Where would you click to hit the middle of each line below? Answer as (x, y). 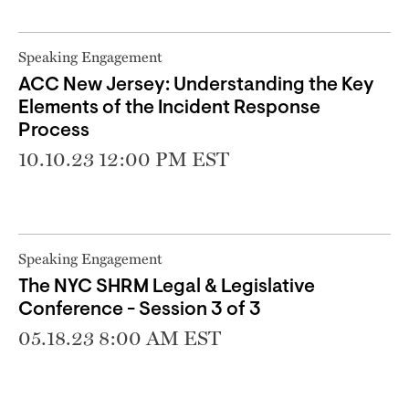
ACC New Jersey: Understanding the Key (196, 85)
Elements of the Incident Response (169, 108)
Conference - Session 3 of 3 (140, 309)
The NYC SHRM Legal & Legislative (167, 287)
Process (54, 131)
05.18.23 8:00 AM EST (120, 337)
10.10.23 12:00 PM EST (124, 158)
